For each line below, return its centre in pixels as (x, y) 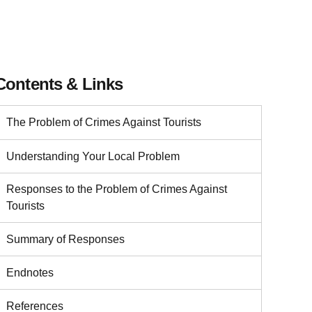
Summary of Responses (65, 239)
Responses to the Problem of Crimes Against (117, 189)
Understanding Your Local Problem (93, 156)
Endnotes (30, 272)
